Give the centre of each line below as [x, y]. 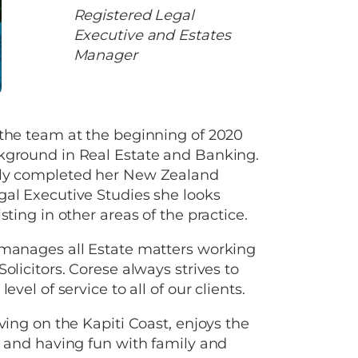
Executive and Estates [152, 36]
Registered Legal [133, 16]
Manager [105, 56]
